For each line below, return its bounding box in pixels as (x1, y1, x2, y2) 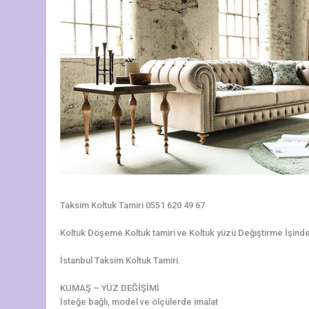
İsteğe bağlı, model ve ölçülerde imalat (60, 296, 218, 307)
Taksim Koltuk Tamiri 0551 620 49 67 (60, 199, 205, 210)
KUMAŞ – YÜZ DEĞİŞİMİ (60, 282, 159, 293)
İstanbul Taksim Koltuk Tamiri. (60, 255, 181, 266)
